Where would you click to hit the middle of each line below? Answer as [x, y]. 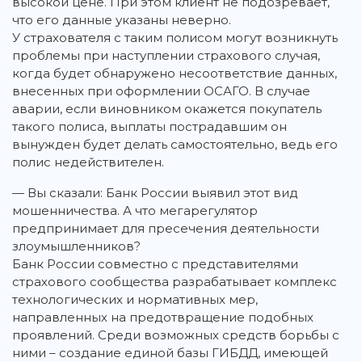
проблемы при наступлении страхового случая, [166, 56]
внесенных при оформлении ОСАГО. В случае [161, 91]
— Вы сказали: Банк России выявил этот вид [155, 193]
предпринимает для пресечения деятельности [166, 229]
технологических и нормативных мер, [135, 300]
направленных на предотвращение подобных [163, 318]
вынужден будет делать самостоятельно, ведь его [175, 145]
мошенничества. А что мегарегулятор [135, 211]
